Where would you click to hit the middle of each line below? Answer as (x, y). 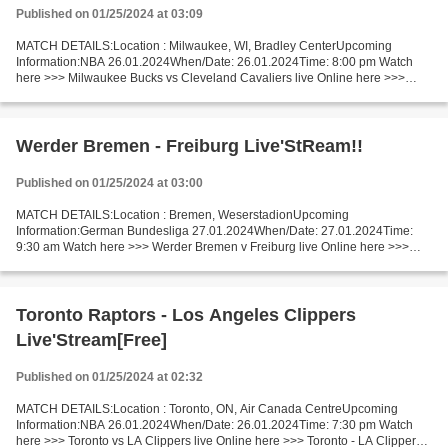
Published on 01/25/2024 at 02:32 (109, 377)
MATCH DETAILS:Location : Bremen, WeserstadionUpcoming (182, 215)
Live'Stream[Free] (91, 340)
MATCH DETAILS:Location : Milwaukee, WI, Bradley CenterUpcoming (204, 46)
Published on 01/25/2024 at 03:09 (109, 14)
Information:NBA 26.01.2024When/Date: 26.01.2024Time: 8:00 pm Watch (214, 62)
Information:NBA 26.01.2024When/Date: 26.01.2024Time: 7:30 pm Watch (214, 425)
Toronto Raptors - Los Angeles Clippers (186, 315)
